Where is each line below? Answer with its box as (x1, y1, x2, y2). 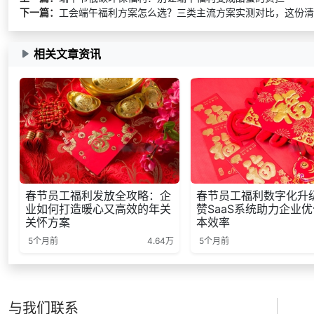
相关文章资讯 (34, 46, 101, 61)
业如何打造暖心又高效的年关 (25, 202, 171, 217)
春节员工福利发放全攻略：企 (25, 189, 171, 203)
